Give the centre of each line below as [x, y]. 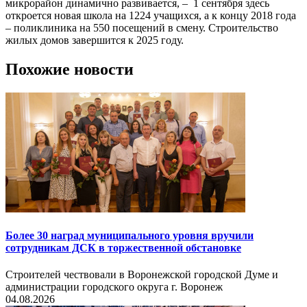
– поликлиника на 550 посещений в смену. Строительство [142, 27]
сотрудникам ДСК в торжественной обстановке [123, 247]
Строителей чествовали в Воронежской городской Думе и [142, 275]
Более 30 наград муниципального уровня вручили [130, 235]
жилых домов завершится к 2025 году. [95, 40]
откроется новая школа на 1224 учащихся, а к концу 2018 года [151, 15]
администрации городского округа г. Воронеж [114, 287]
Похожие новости [70, 69]
